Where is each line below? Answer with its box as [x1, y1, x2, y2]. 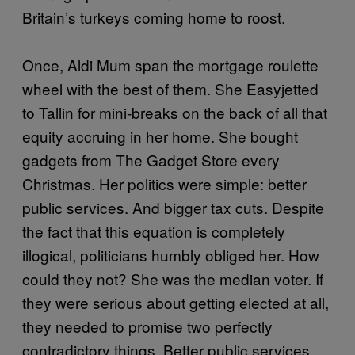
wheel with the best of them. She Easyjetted [22, 77, 319, 99]
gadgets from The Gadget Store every [22, 148, 280, 170]
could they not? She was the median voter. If [22, 267, 323, 289]
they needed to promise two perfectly [22, 315, 273, 337]
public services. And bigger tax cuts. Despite [22, 196, 324, 218]
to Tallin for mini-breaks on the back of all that [22, 101, 327, 123]
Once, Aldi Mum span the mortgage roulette [22, 53, 319, 75]
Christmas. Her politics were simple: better [22, 172, 307, 194]
